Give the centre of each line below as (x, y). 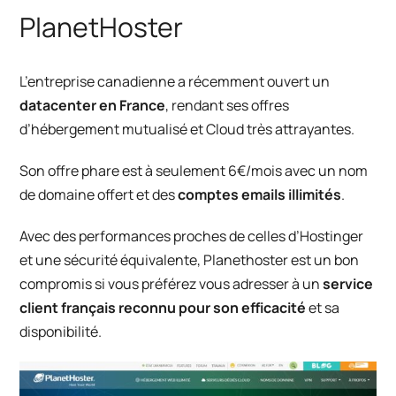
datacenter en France (93, 106)
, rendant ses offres (228, 106)
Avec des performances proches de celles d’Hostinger (192, 236)
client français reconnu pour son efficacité (163, 308)
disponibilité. (61, 332)
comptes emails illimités (259, 195)
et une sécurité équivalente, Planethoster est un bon (190, 260)
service (348, 284)
